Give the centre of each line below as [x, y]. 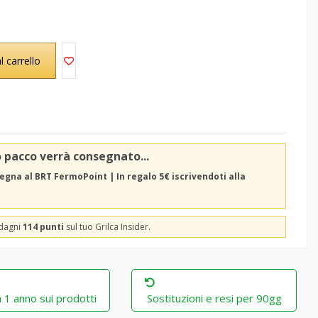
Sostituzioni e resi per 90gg [214, 298]
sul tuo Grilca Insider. [107, 227]
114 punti [43, 227]
